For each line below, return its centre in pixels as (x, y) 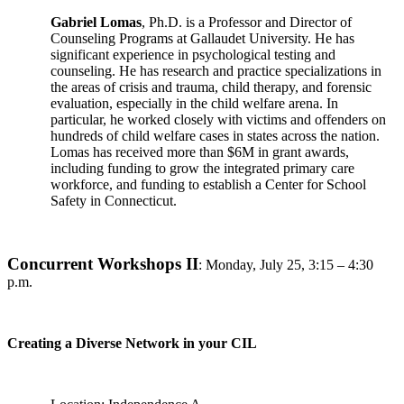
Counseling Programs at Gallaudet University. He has (202, 38)
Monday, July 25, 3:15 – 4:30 (289, 265)
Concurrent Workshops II (103, 264)
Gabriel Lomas (96, 22)
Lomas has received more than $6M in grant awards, (200, 152)
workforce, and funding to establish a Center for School (208, 184)
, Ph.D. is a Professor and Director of (247, 22)
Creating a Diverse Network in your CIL (132, 343)
